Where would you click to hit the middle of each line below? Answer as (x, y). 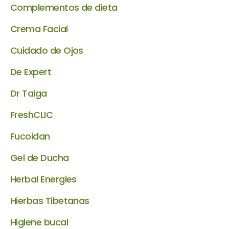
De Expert (31, 72)
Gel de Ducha (40, 158)
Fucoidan (30, 136)
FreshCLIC (32, 115)
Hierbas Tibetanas (50, 201)
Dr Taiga (29, 93)
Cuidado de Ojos (47, 50)
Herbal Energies (43, 179)
